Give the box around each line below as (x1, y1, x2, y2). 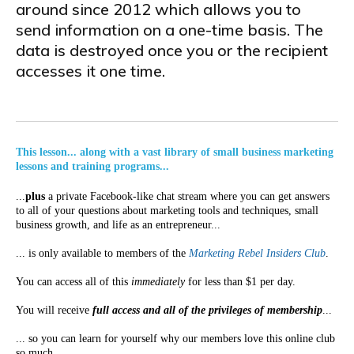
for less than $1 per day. (185, 276, 296, 288)
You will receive (16, 304, 92, 316)
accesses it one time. (16, 61, 165, 81)
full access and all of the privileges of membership (92, 304, 322, 316)
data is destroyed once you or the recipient (16, 40, 328, 60)
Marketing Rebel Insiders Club (189, 247, 326, 259)
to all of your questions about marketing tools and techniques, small (16, 205, 318, 217)
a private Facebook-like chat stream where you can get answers (45, 190, 330, 202)
